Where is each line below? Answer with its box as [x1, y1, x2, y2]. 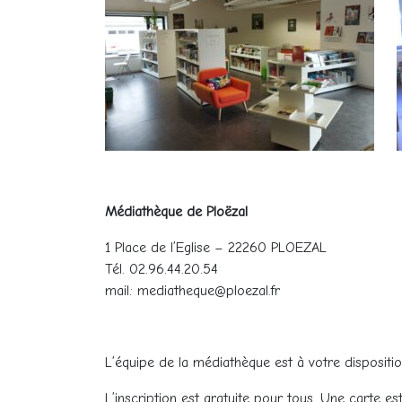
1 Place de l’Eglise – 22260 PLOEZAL [105, 240, 327, 256]
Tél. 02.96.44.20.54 [105, 261, 218, 277]
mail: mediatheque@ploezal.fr [105, 283, 280, 299]
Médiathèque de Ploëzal [105, 204, 248, 220]
